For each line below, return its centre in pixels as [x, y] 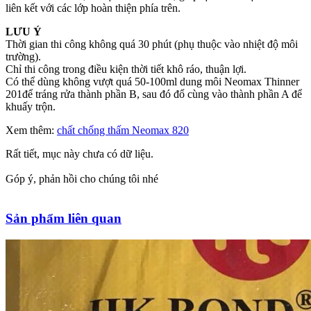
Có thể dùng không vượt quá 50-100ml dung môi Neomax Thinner [152, 82]
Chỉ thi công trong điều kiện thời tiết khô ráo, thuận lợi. [126, 69]
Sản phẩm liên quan [64, 219]
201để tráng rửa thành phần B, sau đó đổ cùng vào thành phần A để [154, 94]
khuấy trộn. [31, 107]
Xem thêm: [31, 131]
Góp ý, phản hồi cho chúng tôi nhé [82, 179]
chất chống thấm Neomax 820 [123, 131]
